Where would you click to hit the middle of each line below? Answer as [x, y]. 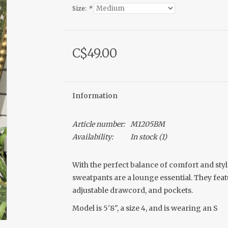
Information [95, 96]
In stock [144, 137]
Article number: [98, 124]
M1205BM [147, 124]
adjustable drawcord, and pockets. [132, 190]
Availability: [93, 137]
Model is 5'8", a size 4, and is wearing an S [145, 208]
